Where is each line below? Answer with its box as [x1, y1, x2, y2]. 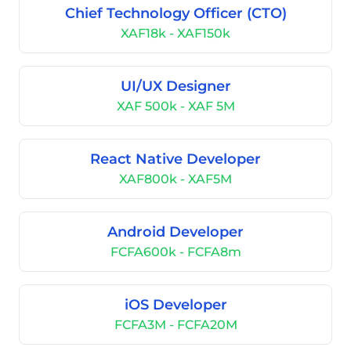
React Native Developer [90, 150, 261, 168]
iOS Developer [124, 296, 227, 313]
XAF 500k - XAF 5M [116, 99, 235, 114]
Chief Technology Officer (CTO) [64, 5, 287, 22]
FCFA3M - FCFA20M [114, 317, 237, 332]
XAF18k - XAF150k [121, 26, 230, 41]
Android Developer [107, 223, 244, 241]
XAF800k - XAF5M [119, 172, 232, 186]
